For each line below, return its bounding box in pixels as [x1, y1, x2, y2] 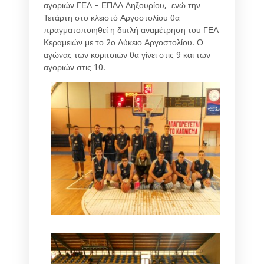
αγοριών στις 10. [44, 62, 105, 72]
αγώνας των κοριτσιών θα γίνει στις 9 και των [44, 49, 210, 60]
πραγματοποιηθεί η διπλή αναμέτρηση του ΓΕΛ [44, 25, 219, 35]
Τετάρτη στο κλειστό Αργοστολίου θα [44, 12, 180, 22]
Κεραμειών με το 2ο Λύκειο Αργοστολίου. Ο [44, 37, 203, 47]
